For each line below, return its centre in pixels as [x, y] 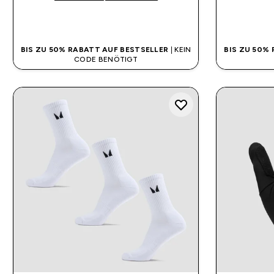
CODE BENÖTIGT [106, 59]
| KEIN [180, 49]
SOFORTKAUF [106, 20]
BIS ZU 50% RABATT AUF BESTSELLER [94, 49]
